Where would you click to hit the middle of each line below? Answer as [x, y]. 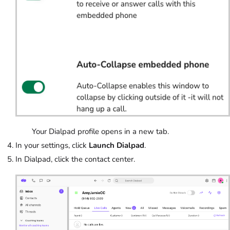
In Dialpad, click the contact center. [76, 159]
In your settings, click [52, 145]
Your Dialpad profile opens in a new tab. [92, 131]
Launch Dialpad [117, 145]
